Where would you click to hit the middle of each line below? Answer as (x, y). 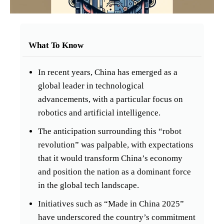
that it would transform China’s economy (110, 158)
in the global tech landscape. (88, 185)
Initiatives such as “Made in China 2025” (111, 203)
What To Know (56, 45)
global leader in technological (91, 85)
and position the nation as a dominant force (114, 171)
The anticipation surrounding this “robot (110, 131)
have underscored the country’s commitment (117, 217)
